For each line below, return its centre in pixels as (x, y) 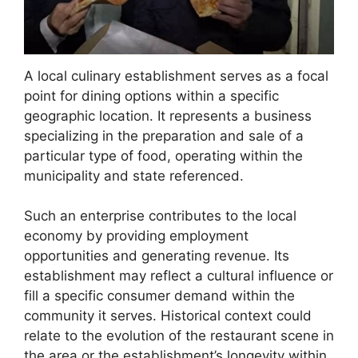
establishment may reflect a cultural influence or (179, 276)
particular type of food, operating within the (163, 155)
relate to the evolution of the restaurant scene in (179, 336)
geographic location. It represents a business (168, 115)
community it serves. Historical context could (168, 316)
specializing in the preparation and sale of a (164, 135)
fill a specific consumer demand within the (159, 296)
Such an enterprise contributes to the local (160, 216)
